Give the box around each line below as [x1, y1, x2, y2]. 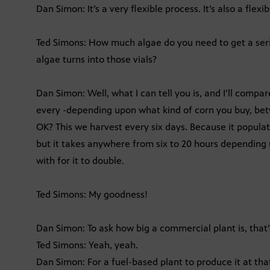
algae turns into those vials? [36, 54, 157, 66]
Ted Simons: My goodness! [36, 189, 148, 201]
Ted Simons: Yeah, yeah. [36, 239, 138, 251]
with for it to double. [36, 155, 124, 167]
